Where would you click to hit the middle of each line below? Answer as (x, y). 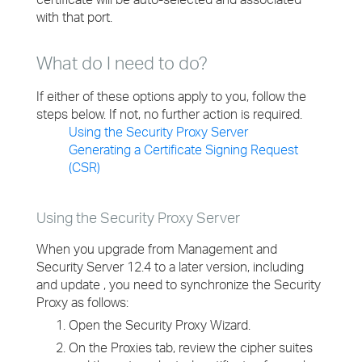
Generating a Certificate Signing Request (183, 149)
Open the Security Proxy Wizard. (160, 325)
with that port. (74, 17)
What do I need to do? (122, 63)
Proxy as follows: (82, 302)
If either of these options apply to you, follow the (171, 96)
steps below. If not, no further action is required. (169, 114)
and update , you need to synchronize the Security (179, 284)
